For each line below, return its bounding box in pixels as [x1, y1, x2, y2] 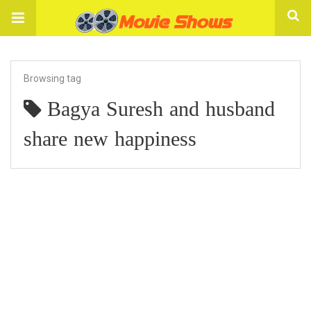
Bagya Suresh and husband [47, 98, 275, 124]
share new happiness [24, 128, 196, 153]
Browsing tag [24, 73, 81, 84]
